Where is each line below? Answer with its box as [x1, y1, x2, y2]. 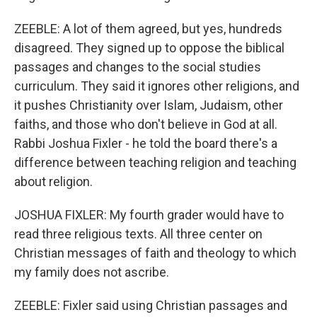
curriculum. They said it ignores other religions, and [14, 79, 299, 93]
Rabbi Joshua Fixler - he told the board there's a [14, 136, 277, 151]
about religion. [14, 174, 93, 189]
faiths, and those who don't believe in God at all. [14, 117, 277, 132]
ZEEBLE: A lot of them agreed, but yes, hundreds [14, 21, 282, 36]
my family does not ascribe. [14, 265, 169, 279]
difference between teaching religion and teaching [14, 155, 296, 170]
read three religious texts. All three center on [14, 226, 263, 241]
